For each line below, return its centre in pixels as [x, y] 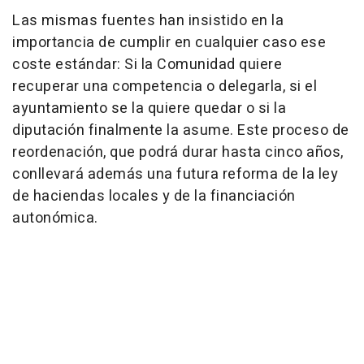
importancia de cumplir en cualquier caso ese [169, 43]
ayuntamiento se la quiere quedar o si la [149, 108]
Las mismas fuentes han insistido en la [148, 21]
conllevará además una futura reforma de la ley [175, 174]
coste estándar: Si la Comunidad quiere [147, 65]
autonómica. [55, 218]
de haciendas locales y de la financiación [154, 196]
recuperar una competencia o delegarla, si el [165, 87]
